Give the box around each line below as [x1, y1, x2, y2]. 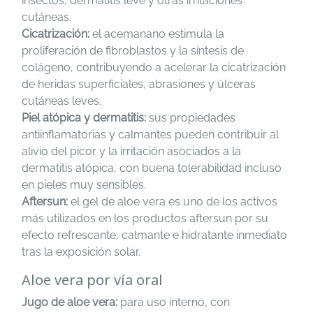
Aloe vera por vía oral [22, 270, 163, 289]
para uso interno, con [117, 296, 230, 309]
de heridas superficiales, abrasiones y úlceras [22, 78, 256, 91]
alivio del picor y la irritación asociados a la [22, 145, 241, 158]
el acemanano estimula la [89, 27, 224, 41]
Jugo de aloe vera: [22, 296, 117, 309]
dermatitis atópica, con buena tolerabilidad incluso [22, 161, 282, 175]
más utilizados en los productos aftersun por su [22, 212, 268, 225]
